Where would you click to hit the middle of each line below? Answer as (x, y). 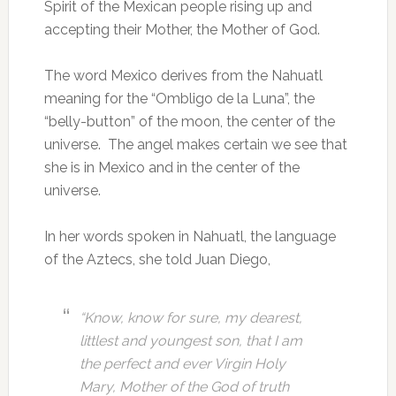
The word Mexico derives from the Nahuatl (183, 76)
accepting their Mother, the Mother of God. (182, 30)
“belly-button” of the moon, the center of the (189, 122)
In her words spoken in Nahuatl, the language (190, 236)
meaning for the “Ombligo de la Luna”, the (179, 99)
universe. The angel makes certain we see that (195, 145)
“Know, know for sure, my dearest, (190, 318)
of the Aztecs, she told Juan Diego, (157, 259)
